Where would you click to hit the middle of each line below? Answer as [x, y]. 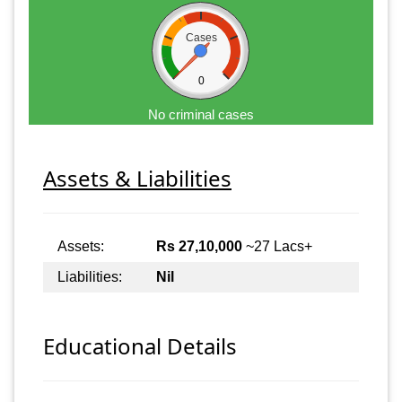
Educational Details [140, 346]
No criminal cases [201, 114]
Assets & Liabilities [137, 178]
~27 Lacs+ [277, 246]
